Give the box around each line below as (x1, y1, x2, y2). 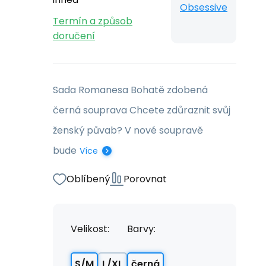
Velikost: (71, 222, 109, 236)
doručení (53, 29, 95, 43)
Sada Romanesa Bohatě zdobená (53, 83, 208, 97)
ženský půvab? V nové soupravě (53, 123, 203, 137)
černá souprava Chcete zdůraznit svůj (53, 103, 230, 117)
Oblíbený (66, 172, 110, 186)
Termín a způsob (53, 14, 132, 28)
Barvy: (127, 222, 156, 236)
